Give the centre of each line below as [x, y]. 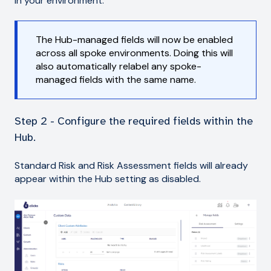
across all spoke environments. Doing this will [134, 53]
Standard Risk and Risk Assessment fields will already [131, 166]
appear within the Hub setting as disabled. [108, 179]
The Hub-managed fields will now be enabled [134, 40]
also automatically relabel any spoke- [119, 67]
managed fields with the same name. [116, 80]
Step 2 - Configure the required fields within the [134, 121]
